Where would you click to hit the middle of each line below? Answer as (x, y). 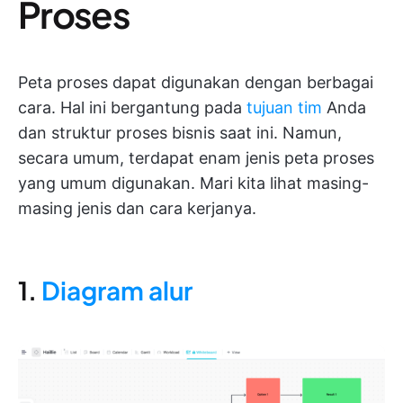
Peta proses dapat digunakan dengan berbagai (196, 83)
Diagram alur (117, 291)
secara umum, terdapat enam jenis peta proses (196, 158)
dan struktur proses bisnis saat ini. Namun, (180, 133)
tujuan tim (284, 108)
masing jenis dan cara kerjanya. (137, 209)
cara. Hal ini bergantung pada (132, 108)
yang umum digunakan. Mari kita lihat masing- (193, 184)
